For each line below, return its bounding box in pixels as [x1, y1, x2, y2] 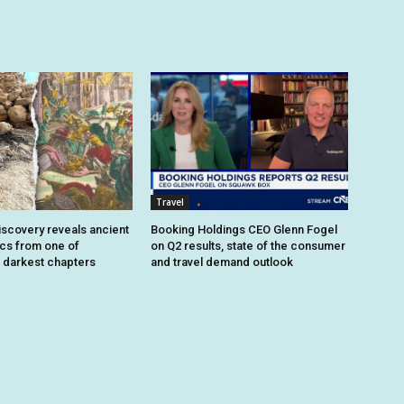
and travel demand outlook [151, 255, 294, 270]
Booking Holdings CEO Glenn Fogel [151, 223, 338, 237]
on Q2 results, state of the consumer [151, 239, 346, 253]
